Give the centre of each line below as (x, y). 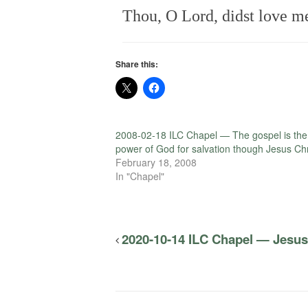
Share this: (137, 64)
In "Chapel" (140, 176)
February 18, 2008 (156, 162)
